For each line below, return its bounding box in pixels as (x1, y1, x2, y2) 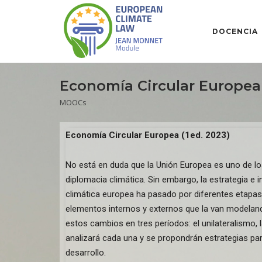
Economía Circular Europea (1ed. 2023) (65, 130, 232, 140)
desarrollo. (65, 247, 106, 258)
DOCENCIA (212, 26, 258, 36)
